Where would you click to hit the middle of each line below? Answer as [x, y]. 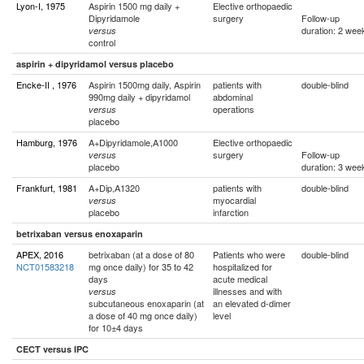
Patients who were [249, 254]
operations [234, 109]
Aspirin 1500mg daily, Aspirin [145, 84]
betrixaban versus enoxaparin [80, 234]
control [102, 42]
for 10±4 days [116, 327]
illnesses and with [247, 291]
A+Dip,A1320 [114, 188]
